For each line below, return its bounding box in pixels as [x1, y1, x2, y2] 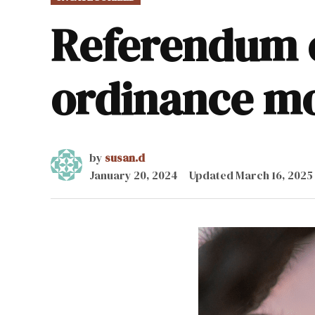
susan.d [105, 149, 145, 165]
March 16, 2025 [236, 167, 313, 183]
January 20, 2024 [89, 167, 178, 183]
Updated [189, 167, 236, 183]
